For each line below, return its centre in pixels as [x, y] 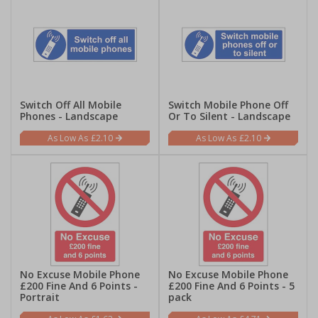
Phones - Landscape [69, 116]
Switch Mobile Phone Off [228, 105]
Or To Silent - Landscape [229, 116]
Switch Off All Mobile [71, 105]
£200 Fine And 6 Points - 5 [231, 286]
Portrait [40, 297]
